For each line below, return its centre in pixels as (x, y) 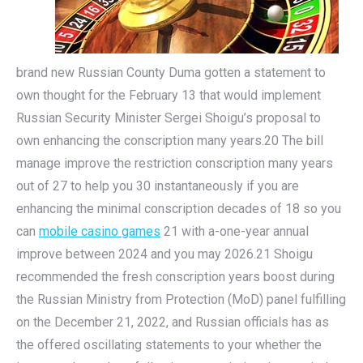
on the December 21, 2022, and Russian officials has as (173, 322)
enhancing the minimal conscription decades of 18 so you (179, 209)
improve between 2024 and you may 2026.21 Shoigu (164, 254)
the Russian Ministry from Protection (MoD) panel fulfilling (181, 299)
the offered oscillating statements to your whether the (169, 345)
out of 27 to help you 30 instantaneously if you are (158, 186)
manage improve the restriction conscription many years (175, 163)
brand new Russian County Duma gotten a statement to (171, 73)
